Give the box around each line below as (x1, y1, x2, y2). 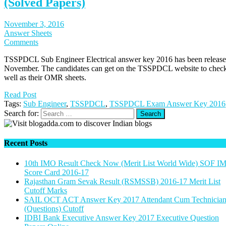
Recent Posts (4, 139, 47, 148)
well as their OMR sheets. (4, 73, 86, 82)
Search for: (4, 109, 39, 118)
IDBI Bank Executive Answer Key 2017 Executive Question (24, 213, 219, 222)
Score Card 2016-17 (24, 167, 89, 177)
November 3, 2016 (4, 20, 64, 29)
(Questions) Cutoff (24, 204, 84, 213)
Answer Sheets (4, 29, 52, 38)
